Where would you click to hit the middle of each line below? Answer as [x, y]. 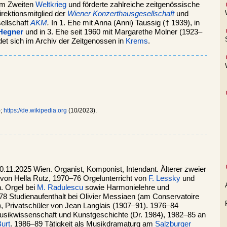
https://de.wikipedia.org [35, 110]
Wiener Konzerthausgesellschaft [121, 13]
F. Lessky [164, 178]
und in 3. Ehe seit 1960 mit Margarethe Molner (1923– [113, 32]
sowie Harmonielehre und [126, 187]
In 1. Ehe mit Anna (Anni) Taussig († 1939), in [124, 23]
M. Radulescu [60, 187]
